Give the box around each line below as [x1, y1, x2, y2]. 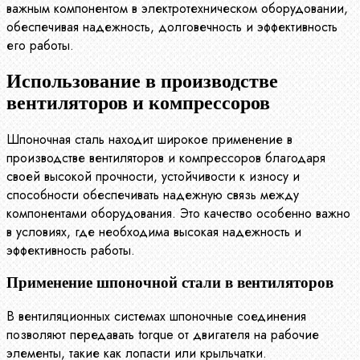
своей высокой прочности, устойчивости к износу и [6, 166, 300, 186]
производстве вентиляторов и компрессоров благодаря [6, 148, 325, 167]
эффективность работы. [6, 240, 135, 260]
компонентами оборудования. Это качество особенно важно [6, 203, 350, 223]
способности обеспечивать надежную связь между [6, 185, 299, 204]
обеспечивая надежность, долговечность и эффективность [6, 17, 337, 36]
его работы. [6, 35, 74, 55]
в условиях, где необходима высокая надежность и [6, 222, 301, 241]
